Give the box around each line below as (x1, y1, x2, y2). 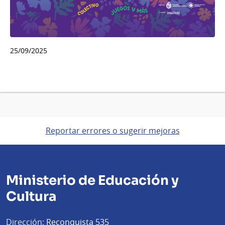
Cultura (6, 188, 56, 205)
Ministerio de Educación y (6, 172, 179, 189)
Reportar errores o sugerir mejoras (45, 125, 180, 136)
